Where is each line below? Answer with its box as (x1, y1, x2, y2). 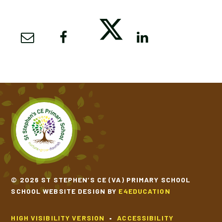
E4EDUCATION (118, 186, 170, 195)
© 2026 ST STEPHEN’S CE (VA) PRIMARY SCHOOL (11, 175, 191, 184)
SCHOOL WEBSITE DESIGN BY (11, 186, 119, 195)
